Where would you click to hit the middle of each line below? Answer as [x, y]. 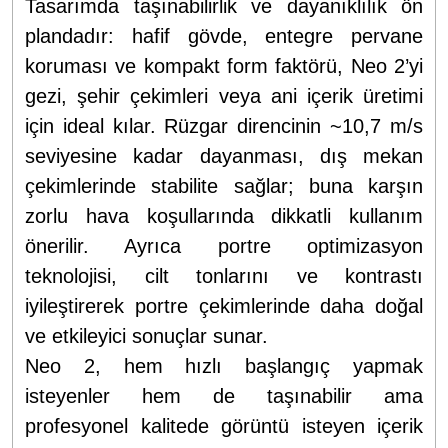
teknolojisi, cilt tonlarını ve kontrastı [224, 275]
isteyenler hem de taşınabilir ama [224, 395]
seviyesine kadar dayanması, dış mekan [224, 155]
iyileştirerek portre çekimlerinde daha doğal [224, 305]
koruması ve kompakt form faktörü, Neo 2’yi [224, 65]
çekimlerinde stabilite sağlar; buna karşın [224, 185]
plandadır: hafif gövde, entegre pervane [224, 35]
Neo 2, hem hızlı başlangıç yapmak [224, 365]
